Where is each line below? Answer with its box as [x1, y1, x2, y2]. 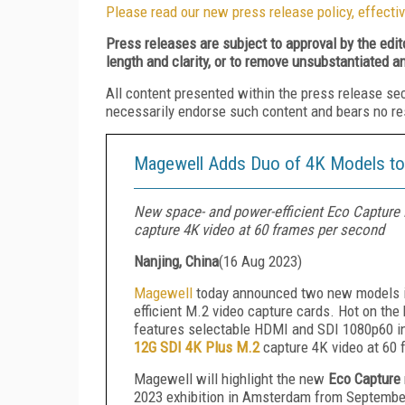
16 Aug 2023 [223, 251, 297, 270]
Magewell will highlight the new [134, 369, 328, 388]
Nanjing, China [134, 251, 219, 270]
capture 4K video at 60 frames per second [134, 220, 384, 239]
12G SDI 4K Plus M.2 [134, 337, 259, 356]
